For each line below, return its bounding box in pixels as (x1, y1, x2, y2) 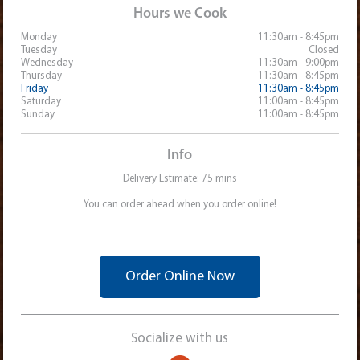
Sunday (21, 109, 55, 121)
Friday (21, 84, 49, 95)
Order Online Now (125, 269, 235, 285)
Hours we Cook (133, 6, 227, 22)
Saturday (21, 96, 62, 108)
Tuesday (21, 45, 58, 56)
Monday (21, 32, 58, 43)
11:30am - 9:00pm (257, 58, 339, 69)
